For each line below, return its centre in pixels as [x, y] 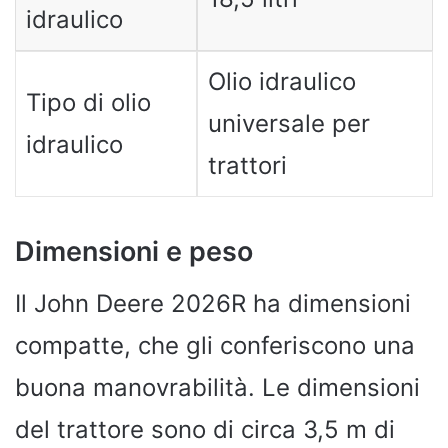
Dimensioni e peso [134, 251]
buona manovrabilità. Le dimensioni [217, 387]
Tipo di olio [88, 102]
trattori [247, 165]
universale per [288, 123]
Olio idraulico [281, 81]
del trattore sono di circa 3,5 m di [205, 429]
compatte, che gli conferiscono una [215, 345]
